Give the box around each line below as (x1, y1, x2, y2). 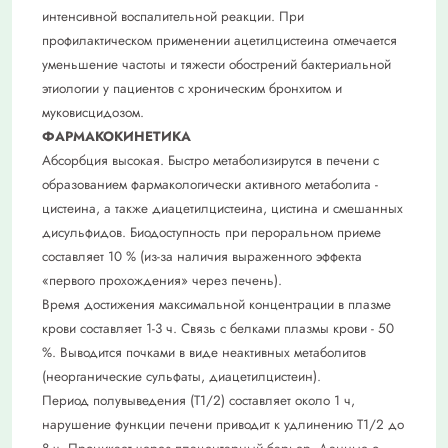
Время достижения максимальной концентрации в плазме (42, 295, 391, 315)
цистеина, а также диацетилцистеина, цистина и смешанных (42, 199, 403, 219)
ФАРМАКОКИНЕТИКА (42, 127, 191, 147)
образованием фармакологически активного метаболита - (42, 175, 378, 195)
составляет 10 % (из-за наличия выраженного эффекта (42, 247, 362, 267)
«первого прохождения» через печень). (42, 271, 282, 291)
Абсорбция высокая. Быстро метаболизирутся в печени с (42, 151, 379, 171)
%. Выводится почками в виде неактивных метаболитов (42, 343, 366, 363)
